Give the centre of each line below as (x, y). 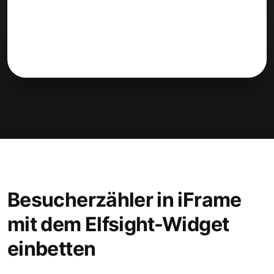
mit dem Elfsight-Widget (118, 224)
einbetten (52, 249)
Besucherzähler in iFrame (124, 200)
